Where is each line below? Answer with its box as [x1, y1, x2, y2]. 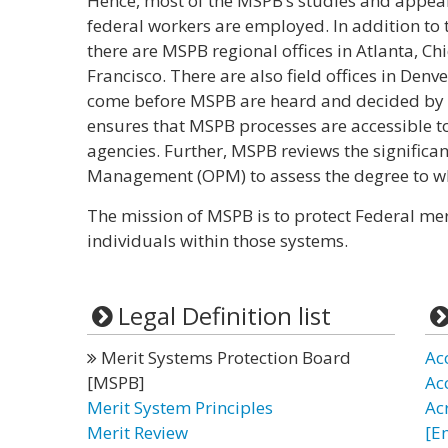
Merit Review [87, 421, 188, 444]
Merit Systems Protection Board [97, 346, 351, 369]
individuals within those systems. [87, 229, 348, 252]
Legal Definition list [117, 299, 331, 332]
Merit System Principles [87, 396, 273, 419]
